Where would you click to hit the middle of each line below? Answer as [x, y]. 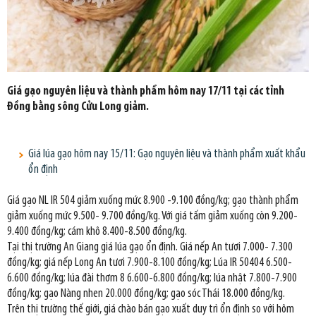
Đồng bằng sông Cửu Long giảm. [78, 107]
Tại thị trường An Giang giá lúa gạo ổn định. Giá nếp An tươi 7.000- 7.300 [150, 248]
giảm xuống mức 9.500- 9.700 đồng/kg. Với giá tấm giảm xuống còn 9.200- [152, 217]
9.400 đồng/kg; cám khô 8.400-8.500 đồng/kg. [97, 232]
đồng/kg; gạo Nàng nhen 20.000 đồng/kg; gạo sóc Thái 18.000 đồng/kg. [146, 294]
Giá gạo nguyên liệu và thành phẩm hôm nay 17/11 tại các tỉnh [146, 92]
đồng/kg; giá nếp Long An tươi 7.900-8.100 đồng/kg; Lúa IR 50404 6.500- [150, 263]
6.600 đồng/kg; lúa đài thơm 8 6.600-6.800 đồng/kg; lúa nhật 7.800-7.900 [152, 279]
